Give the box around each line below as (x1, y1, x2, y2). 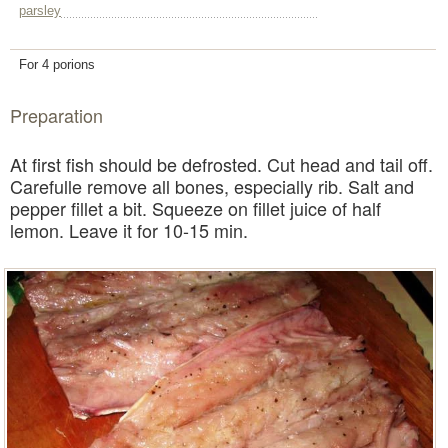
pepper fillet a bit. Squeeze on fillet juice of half (10, 195, 381, 222)
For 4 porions (19, 57, 95, 73)
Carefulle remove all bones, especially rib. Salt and (10, 173, 414, 200)
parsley (19, 3, 61, 19)
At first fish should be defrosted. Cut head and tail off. (10, 151, 433, 178)
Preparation (10, 102, 103, 129)
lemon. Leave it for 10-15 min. (10, 217, 248, 244)
